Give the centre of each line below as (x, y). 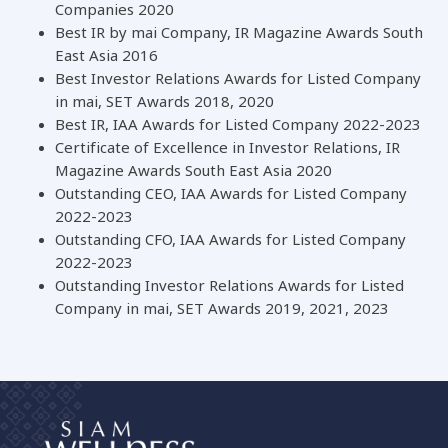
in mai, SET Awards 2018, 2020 (164, 103)
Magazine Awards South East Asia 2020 (193, 172)
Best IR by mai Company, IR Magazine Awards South (239, 34)
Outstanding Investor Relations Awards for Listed (229, 287)
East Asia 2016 (106, 57)
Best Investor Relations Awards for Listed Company (238, 80)
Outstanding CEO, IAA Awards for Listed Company (231, 195)
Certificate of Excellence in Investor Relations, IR (227, 149)
